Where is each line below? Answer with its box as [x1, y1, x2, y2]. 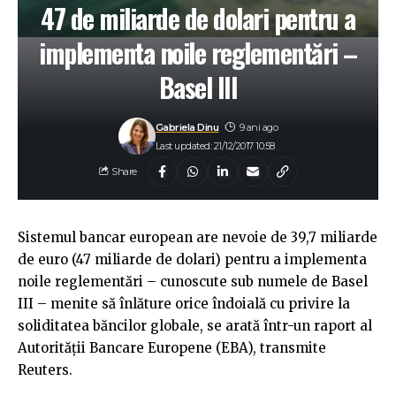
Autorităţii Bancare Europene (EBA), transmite [18, 339, 326, 357]
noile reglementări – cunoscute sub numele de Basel [18, 273, 368, 291]
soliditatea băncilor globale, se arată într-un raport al [18, 317, 372, 335]
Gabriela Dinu [155, 120, 219, 133]
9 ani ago [239, 120, 278, 133]
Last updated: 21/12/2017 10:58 [155, 139, 275, 152]
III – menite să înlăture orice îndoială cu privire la [18, 295, 350, 313]
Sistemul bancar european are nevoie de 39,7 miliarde [18, 229, 377, 247]
